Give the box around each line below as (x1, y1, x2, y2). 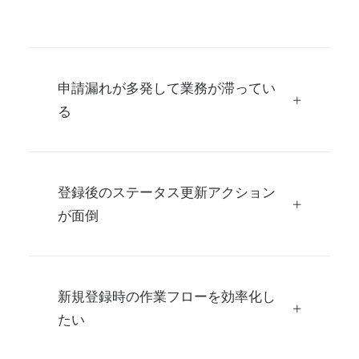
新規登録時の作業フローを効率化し (58, 289, 276, 305)
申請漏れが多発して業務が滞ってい (58, 81, 276, 96)
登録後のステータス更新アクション (58, 185, 276, 200)
